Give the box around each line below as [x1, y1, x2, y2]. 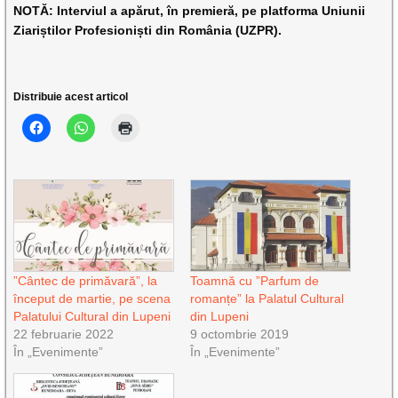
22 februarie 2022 [13, 327, 115, 342]
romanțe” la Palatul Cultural [189, 291, 344, 306]
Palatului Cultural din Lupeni [13, 309, 171, 324]
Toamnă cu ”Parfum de [189, 274, 319, 289]
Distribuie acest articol [13, 91, 129, 103]
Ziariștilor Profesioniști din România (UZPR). [13, 23, 283, 37]
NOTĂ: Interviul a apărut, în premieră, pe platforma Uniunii [13, 4, 366, 18]
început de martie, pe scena [13, 291, 171, 306]
